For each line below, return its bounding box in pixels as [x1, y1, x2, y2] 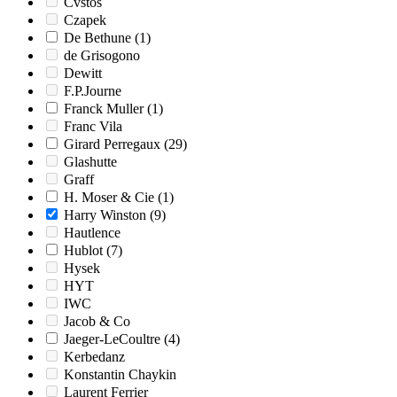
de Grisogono [64, 48, 140, 64]
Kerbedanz [64, 349, 125, 365]
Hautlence [64, 225, 121, 241]
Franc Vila [64, 119, 122, 135]
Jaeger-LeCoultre [64, 331, 160, 347]
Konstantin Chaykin [64, 367, 176, 383]
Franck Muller [64, 101, 144, 117]
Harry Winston [64, 207, 146, 223]
